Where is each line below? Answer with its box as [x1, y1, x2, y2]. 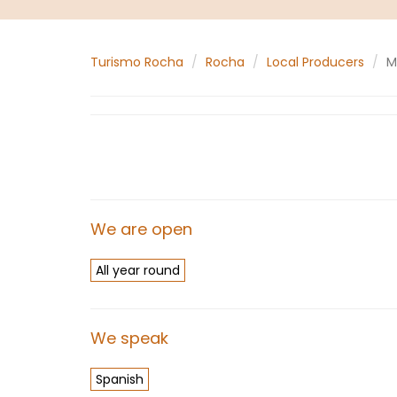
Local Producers [267, 53, 364, 71]
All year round [96, 261, 180, 279]
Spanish [96, 370, 144, 388]
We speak [90, 327, 168, 349]
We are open [90, 218, 192, 240]
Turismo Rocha [90, 53, 183, 71]
